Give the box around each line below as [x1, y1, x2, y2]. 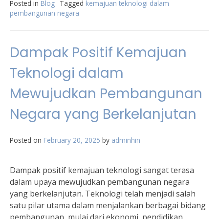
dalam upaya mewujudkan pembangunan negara [10, 176, 190, 187]
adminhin [111, 135, 140, 145]
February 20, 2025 [44, 135, 100, 145]
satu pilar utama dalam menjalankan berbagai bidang [10, 200, 206, 211]
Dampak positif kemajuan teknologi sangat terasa [10, 165, 194, 175]
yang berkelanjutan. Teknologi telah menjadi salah [10, 188, 196, 199]
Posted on [10, 135, 44, 145]
